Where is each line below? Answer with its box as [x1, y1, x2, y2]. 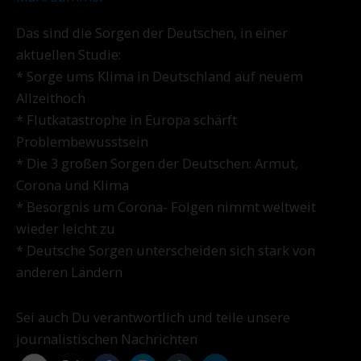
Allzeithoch [16, 88, 85, 107]
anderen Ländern [16, 262, 122, 281]
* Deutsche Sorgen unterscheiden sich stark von [16, 240, 315, 259]
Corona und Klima [16, 175, 129, 194]
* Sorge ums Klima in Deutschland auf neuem [16, 66, 303, 85]
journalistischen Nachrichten [16, 329, 197, 348]
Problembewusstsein [16, 131, 148, 151]
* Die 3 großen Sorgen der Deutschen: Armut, [16, 153, 298, 172]
